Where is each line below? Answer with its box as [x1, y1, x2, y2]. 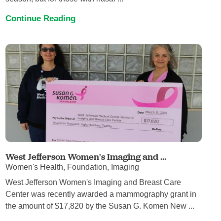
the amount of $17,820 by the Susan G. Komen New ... [5, 201, 195, 210]
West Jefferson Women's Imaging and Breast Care [5, 178, 182, 186]
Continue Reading [5, 13, 76, 24]
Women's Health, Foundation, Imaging [5, 163, 140, 172]
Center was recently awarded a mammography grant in [5, 189, 197, 198]
